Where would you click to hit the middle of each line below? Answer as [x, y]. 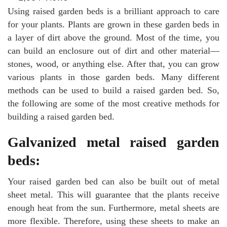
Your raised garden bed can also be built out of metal [113, 182]
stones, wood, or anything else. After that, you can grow [113, 64]
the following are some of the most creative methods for [113, 104]
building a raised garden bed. [61, 117]
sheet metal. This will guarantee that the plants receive [113, 195]
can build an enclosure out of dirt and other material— [113, 51]
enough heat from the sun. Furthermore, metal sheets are [113, 208]
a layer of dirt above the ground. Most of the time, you [113, 38]
